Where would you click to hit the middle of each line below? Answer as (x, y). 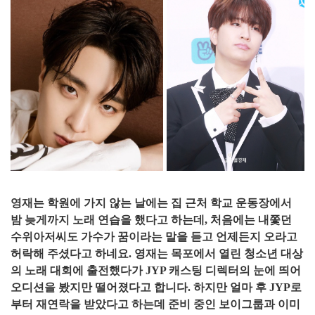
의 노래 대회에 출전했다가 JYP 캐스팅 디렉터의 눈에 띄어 (156, 270)
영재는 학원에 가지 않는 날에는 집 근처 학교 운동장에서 (151, 202)
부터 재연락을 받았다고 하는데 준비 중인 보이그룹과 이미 (155, 304)
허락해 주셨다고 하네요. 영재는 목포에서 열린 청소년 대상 (157, 253)
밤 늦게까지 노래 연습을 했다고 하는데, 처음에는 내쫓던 (151, 219)
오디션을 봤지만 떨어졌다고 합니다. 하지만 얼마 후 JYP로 (156, 287)
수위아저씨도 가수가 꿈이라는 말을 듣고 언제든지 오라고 (154, 236)
